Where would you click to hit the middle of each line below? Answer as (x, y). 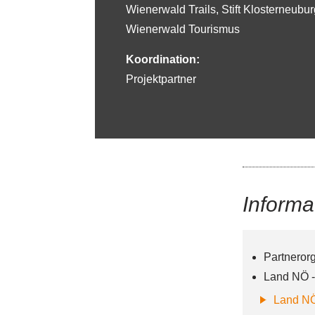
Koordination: (163, 60)
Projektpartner (161, 79)
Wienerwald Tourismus (183, 30)
